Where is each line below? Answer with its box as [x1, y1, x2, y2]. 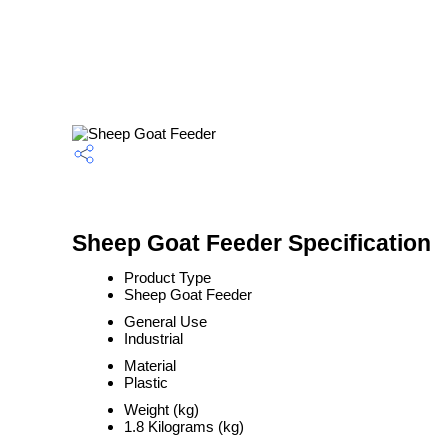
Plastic [124, 374, 168, 391]
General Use [124, 313, 207, 330]
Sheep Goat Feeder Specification [72, 231, 431, 256]
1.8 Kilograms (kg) [124, 418, 244, 435]
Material [124, 357, 176, 374]
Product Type [124, 269, 211, 286]
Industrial [124, 330, 183, 347]
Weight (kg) [124, 401, 199, 418]
